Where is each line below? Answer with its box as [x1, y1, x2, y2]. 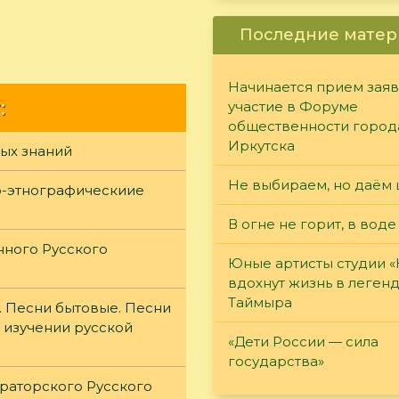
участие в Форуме [228, 97, 358, 115]
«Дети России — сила [228, 332, 379, 350]
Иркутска [228, 136, 295, 154]
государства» [228, 352, 324, 370]
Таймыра [228, 293, 292, 311]
